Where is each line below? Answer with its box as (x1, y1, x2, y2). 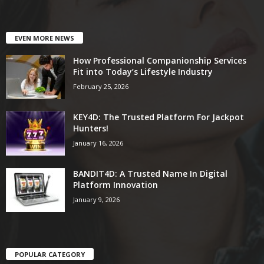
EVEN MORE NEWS (15, 33, 74, 42)
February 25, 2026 (73, 81, 128, 91)
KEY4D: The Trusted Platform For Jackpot (73, 111, 244, 123)
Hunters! (73, 122, 108, 134)
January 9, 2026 (73, 194, 120, 204)
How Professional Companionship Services (73, 54, 246, 66)
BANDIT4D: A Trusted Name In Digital (73, 167, 227, 179)
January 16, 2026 (73, 138, 123, 147)
